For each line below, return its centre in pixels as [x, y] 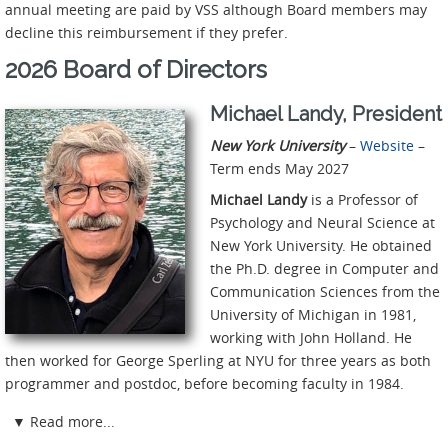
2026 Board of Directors [136, 69]
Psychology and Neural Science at [322, 222]
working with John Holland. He [311, 337]
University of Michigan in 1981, [313, 314]
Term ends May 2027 [279, 168]
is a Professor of [362, 199]
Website [387, 145]
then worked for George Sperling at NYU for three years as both [218, 360]
